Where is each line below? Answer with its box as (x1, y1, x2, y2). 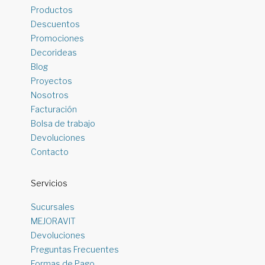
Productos (31, 4, 73, 15)
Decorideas (31, 47, 77, 57)
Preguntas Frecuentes (31, 244, 119, 254)
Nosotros (31, 89, 69, 100)
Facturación (31, 104, 77, 114)
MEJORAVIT (31, 215, 76, 226)
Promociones (31, 33, 85, 43)
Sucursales (31, 201, 75, 212)
